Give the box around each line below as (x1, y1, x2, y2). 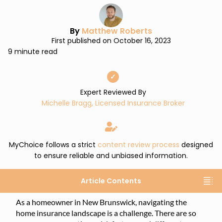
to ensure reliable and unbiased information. (34, 151, 188, 161)
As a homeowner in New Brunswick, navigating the (16, 197, 187, 207)
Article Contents (81, 176, 141, 186)
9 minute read (8, 47, 57, 56)
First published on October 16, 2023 (51, 36, 171, 46)
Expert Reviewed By (80, 87, 146, 97)
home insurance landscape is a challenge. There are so (16, 208, 196, 218)
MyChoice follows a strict (9, 140, 98, 150)
